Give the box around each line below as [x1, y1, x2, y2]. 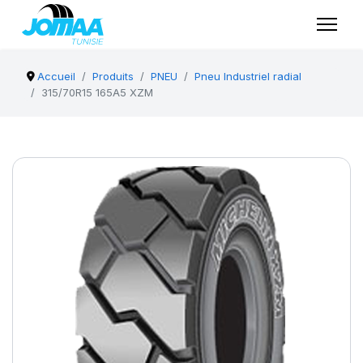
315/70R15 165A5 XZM [41, 86, 153, 99]
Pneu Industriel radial [194, 70, 302, 83]
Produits [92, 70, 135, 83]
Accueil [37, 70, 76, 83]
